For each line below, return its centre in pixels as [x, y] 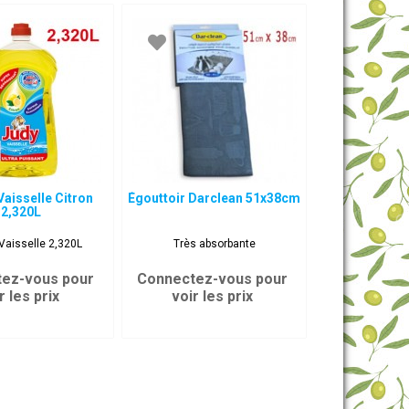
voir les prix [212, 296]
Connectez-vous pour [212, 279]
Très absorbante [214, 244]
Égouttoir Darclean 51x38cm [215, 198]
